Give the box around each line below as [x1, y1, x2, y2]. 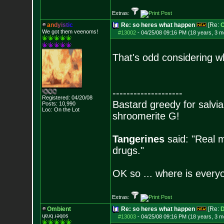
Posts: [41, 100, 57, 106]
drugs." [112, 145, 144, 156]
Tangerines [112, 133, 164, 144]
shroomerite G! [112, 110, 179, 121]
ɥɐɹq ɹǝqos [41, 212, 68, 218]
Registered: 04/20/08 [41, 94, 92, 100]
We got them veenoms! [41, 28, 98, 34]
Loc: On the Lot [41, 106, 79, 112]
